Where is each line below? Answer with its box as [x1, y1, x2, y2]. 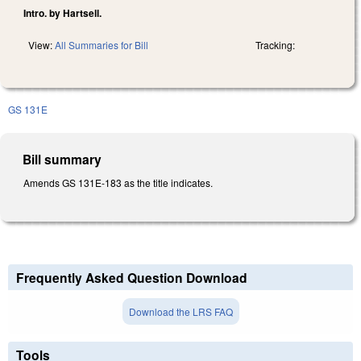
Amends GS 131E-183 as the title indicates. [23, 175, 213, 189]
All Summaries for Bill [55, 37, 148, 52]
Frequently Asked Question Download [16, 268, 247, 288]
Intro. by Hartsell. [23, 5, 102, 20]
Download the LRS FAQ [128, 305, 233, 319]
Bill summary [23, 149, 102, 168]
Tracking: [255, 37, 295, 52]
